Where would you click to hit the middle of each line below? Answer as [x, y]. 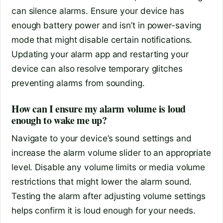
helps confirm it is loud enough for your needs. [104, 211]
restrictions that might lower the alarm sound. [102, 182]
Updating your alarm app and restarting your [100, 54]
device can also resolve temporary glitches [97, 69]
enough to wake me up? [59, 120]
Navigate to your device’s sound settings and [102, 138]
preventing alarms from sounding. [78, 83]
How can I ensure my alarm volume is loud [99, 109]
